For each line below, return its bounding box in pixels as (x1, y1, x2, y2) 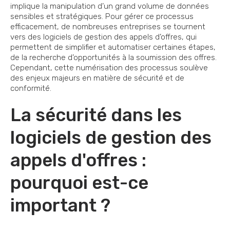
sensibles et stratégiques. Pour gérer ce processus (10, 12, 194, 22)
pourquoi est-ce (10, 172, 148, 194)
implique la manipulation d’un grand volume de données (10, 2, 209, 11)
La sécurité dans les (10, 104, 182, 126)
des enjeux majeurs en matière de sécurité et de (10, 73, 184, 83)
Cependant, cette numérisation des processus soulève (10, 63, 208, 73)
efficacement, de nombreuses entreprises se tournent (10, 22, 205, 32)
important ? (10, 195, 110, 217)
